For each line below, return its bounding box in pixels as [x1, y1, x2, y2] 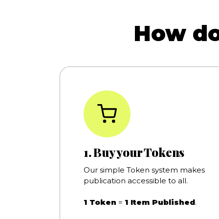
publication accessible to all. [83, 175, 188, 185]
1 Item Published [124, 197, 195, 207]
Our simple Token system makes [83, 165, 205, 175]
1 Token [83, 197, 116, 207]
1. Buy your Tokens [83, 144, 185, 160]
